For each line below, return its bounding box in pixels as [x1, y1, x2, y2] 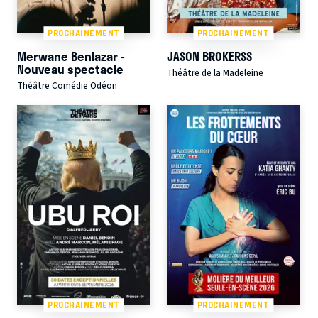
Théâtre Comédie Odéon [17, 79, 117, 93]
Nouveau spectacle [17, 60, 124, 79]
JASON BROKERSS [166, 47, 252, 66]
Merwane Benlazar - [17, 47, 125, 66]
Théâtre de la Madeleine [166, 67, 263, 80]
